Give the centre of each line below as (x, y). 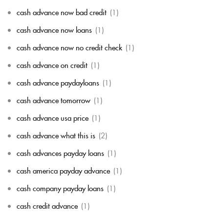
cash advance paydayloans (58, 82)
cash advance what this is (56, 135)
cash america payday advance (63, 170)
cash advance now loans (54, 30)
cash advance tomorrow (54, 100)
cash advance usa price (53, 118)
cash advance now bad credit (62, 12)
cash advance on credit (52, 65)
